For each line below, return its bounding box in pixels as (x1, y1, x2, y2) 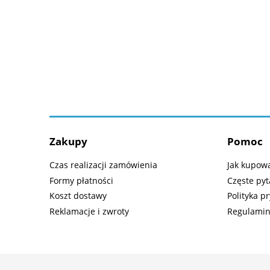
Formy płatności (49, 174, 113, 186)
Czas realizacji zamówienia (49, 159, 157, 171)
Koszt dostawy (49, 190, 107, 202)
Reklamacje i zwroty (49, 206, 129, 218)
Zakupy (49, 134, 87, 149)
